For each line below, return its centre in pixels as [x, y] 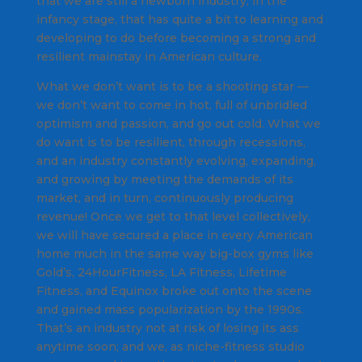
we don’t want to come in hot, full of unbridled [171, 105]
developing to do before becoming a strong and [176, 38]
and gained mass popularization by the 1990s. [170, 310]
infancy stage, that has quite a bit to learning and [179, 20]
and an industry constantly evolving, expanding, [176, 161]
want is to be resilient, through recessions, [178, 143]
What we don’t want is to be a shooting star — [172, 87]
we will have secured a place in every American [174, 236]
